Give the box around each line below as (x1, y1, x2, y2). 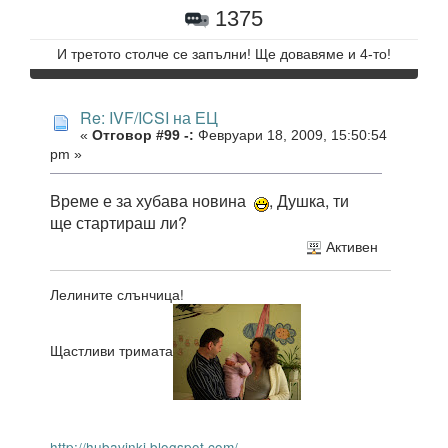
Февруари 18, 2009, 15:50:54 (194, 127, 387, 143)
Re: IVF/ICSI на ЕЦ (80, 105, 218, 129)
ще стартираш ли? (50, 211, 187, 235)
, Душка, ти (269, 189, 349, 213)
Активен (321, 239, 378, 255)
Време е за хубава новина (50, 189, 254, 213)
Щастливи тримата (50, 339, 173, 360)
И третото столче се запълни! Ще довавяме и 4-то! (57, 46, 391, 62)
